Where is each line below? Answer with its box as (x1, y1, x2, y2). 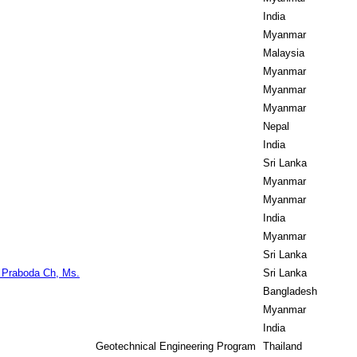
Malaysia (263, 47, 304, 59)
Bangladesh (263, 285, 317, 297)
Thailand (263, 340, 302, 352)
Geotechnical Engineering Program (96, 340, 256, 352)
